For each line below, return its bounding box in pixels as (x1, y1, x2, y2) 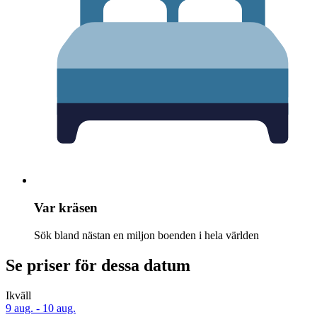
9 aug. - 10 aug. (6, 301, 76, 314)
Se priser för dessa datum (6, 255, 190, 275)
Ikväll (6, 289, 31, 301)
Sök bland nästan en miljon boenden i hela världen (34, 229, 259, 241)
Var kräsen (34, 200, 98, 215)
